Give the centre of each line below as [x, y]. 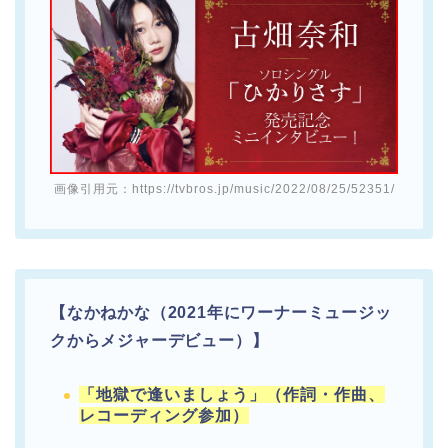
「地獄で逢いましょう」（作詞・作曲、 [232, 395]
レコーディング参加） [164, 416]
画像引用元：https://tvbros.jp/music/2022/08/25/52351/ [224, 189]
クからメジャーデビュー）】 [159, 341]
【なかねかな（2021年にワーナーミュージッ [221, 313]
